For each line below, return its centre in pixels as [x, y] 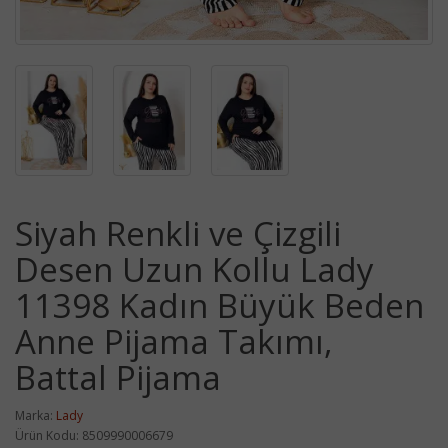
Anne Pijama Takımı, [174, 341]
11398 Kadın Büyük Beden [219, 305]
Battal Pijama [118, 377]
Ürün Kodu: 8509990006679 [94, 435]
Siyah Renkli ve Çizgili [178, 233]
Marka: [35, 415]
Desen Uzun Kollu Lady [194, 269]
